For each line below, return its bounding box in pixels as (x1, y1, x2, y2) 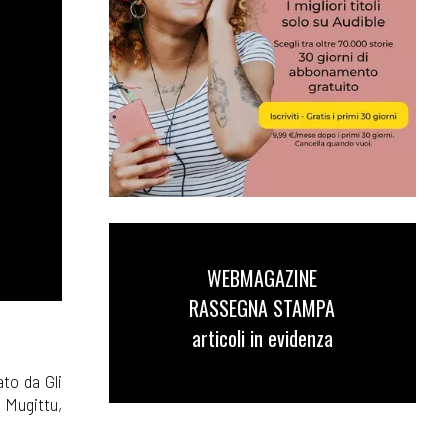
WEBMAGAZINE (207, 263, 318, 294)
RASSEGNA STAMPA (189, 293, 336, 324)
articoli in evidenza (191, 323, 333, 354)
